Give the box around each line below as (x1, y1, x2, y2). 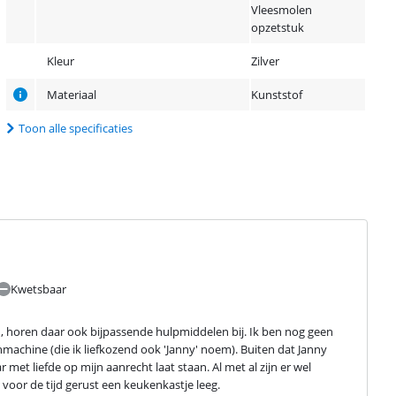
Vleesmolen (251, 2, 313, 18)
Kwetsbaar (10, 281, 66, 297)
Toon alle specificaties (19, 120, 133, 136)
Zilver (251, 53, 280, 69)
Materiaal (47, 87, 97, 103)
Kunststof (251, 87, 303, 103)
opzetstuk (251, 19, 305, 35)
